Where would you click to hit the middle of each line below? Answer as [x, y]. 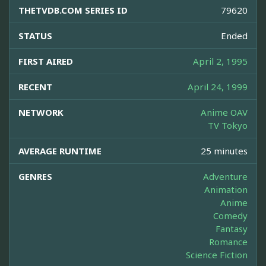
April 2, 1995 [220, 61]
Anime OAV [224, 113]
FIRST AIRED [46, 61]
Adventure [225, 177]
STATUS [35, 36]
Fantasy [232, 229]
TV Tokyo [228, 126]
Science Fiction [217, 255]
